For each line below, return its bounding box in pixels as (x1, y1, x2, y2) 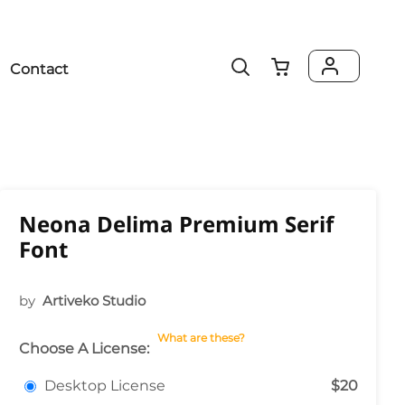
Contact (10, 61, 69, 78)
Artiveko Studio (42, 292, 146, 309)
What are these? (157, 331, 245, 344)
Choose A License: (19, 340, 149, 357)
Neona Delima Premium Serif (19, 209, 334, 239)
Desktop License (44, 377, 165, 394)
